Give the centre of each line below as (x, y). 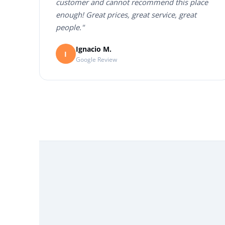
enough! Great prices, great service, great (126, 15)
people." (70, 27)
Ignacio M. (93, 49)
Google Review (96, 59)
